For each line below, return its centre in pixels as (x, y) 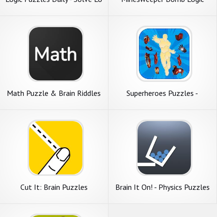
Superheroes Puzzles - (163, 93)
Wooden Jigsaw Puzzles (163, 102)
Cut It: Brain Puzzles (54, 187)
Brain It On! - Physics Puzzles (162, 187)
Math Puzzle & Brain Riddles (54, 93)
